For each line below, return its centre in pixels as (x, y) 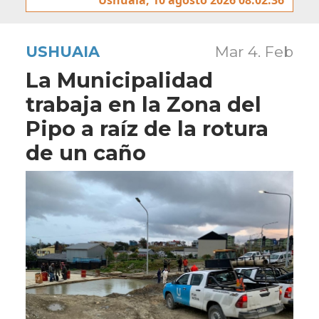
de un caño (86, 152)
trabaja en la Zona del (143, 104)
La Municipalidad (119, 80)
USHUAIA (63, 51)
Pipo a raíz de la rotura (147, 128)
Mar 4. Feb (254, 51)
